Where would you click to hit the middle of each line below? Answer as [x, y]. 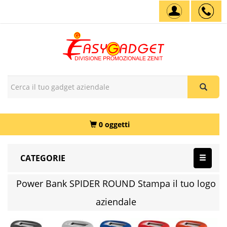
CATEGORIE [43, 158]
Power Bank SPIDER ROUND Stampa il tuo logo [116, 183]
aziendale [116, 202]
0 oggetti [114, 124]
